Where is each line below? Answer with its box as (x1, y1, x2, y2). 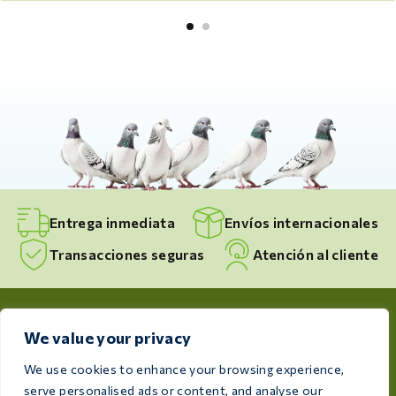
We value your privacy (24, 328, 192, 347)
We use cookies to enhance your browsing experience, (24, 362, 345, 377)
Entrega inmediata (49, 213, 176, 231)
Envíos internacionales (225, 213, 378, 231)
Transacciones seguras (49, 245, 205, 263)
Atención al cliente (253, 245, 378, 263)
